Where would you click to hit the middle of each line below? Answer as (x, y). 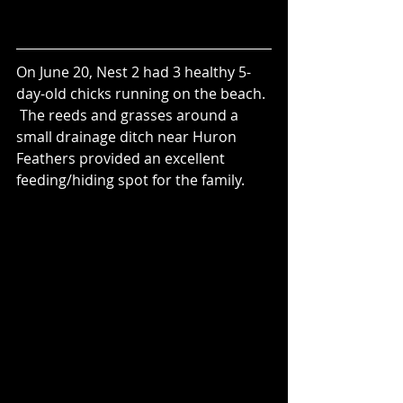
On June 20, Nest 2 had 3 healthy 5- (134, 72)
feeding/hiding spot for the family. (130, 179)
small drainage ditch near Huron (128, 136)
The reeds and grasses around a (129, 115)
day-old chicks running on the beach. (143, 93)
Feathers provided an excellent (122, 158)
